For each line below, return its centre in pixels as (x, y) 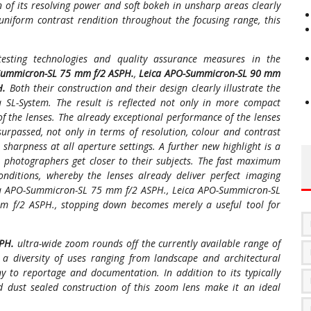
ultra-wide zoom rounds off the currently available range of (148, 243)
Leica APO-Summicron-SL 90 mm (210, 73)
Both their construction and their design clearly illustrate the (143, 87)
